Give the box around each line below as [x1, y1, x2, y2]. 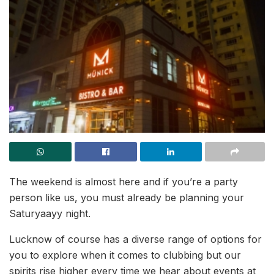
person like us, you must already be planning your [9, 191, 244, 204]
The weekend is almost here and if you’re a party [9, 176, 238, 188]
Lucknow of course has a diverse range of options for [9, 233, 262, 246]
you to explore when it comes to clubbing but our [9, 249, 241, 262]
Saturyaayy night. [9, 207, 91, 220]
